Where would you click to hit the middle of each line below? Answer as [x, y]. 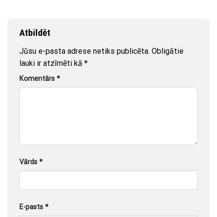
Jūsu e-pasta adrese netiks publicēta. [85, 51]
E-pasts [32, 207]
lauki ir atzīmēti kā [52, 63]
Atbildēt [36, 33]
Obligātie [168, 51]
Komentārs [38, 78]
